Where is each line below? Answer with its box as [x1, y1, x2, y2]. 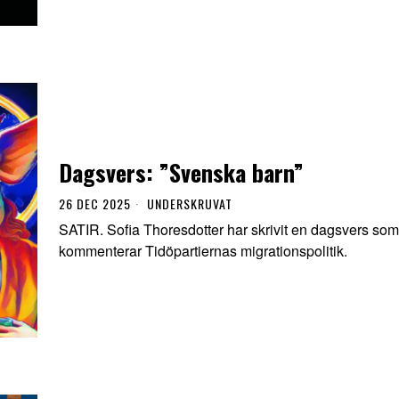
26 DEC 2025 [59, 194, 131, 214]
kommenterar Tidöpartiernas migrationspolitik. [59, 240, 347, 262]
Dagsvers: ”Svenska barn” [59, 155, 304, 191]
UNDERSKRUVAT [147, 194, 232, 214]
